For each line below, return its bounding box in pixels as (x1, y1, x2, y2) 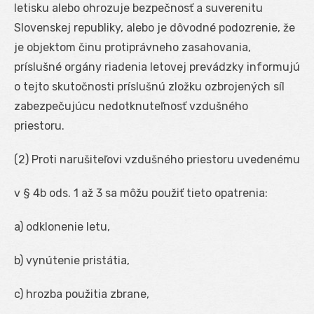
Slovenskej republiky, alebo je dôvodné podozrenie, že (14, 20, 295, 34)
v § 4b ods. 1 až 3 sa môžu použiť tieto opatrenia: (14, 186, 268, 200)
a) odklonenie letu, (14, 219, 110, 233)
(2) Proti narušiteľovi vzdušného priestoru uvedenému (14, 152, 300, 166)
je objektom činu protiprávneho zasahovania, (14, 40, 251, 54)
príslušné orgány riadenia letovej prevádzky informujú (14, 60, 300, 74)
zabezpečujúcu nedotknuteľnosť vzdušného (14, 99, 248, 113)
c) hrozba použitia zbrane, (14, 287, 149, 301)
